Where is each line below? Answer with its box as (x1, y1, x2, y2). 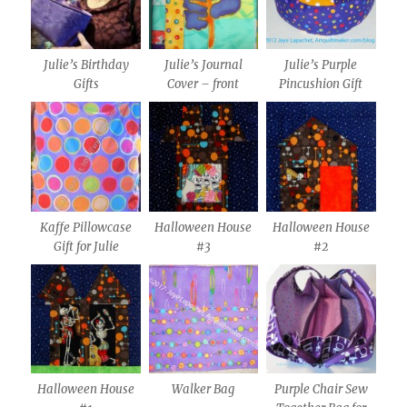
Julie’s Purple (284, 57, 358, 74)
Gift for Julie (53, 238, 119, 254)
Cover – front (167, 76, 240, 93)
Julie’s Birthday (43, 57, 129, 74)
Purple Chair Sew (273, 382, 368, 398)
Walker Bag (172, 382, 235, 398)
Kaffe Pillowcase (40, 219, 133, 235)
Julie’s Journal (164, 57, 243, 74)
